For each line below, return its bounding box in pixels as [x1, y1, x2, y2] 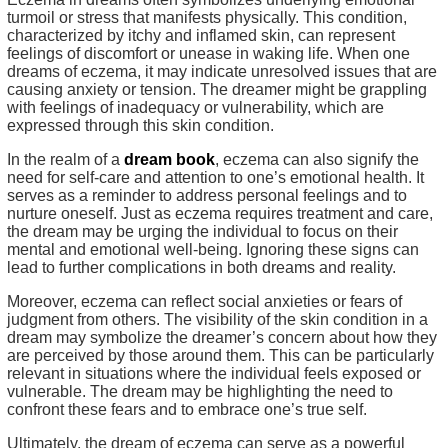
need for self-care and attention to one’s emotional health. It [7, 169, 424, 186]
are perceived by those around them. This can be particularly [7, 347, 434, 364]
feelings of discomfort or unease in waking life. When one [7, 45, 410, 62]
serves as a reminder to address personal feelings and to [7, 187, 407, 204]
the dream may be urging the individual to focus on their [7, 223, 398, 240]
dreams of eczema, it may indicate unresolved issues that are [7, 63, 437, 80]
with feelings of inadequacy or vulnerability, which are [7, 99, 384, 116]
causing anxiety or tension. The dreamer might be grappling [7, 81, 427, 98]
